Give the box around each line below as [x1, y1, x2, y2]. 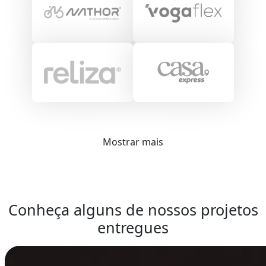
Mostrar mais [103, 135, 163, 148]
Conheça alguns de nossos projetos [8, 199, 258, 220]
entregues [97, 217, 169, 237]
